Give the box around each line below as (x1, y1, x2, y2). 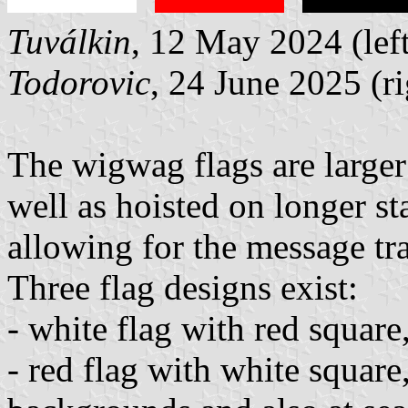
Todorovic (7, 62, 150, 102)
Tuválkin (7, 21, 131, 61)
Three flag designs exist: (7, 267, 358, 307)
